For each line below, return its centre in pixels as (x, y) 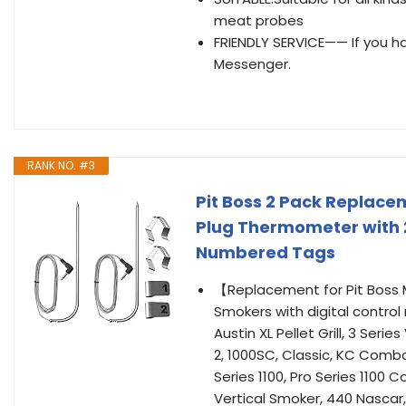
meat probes (259, 20)
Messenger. (252, 64)
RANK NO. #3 (61, 165)
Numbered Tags (266, 252)
